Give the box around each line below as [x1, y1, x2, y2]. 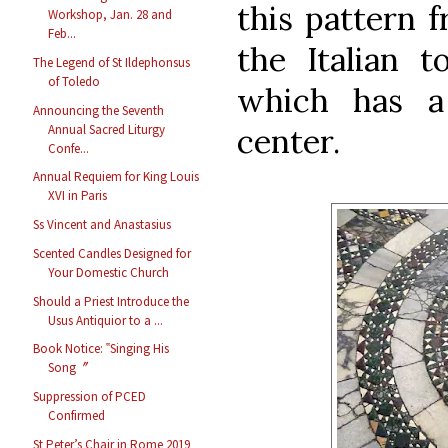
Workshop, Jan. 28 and [48, 6, 173, 24]
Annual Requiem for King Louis [33, 168, 200, 186]
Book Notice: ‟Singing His [33, 340, 170, 358]
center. [237, 120, 340, 162]
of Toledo [48, 72, 101, 90]
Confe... [48, 139, 90, 157]
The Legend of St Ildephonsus [33, 53, 191, 71]
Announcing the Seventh [33, 101, 165, 119]
